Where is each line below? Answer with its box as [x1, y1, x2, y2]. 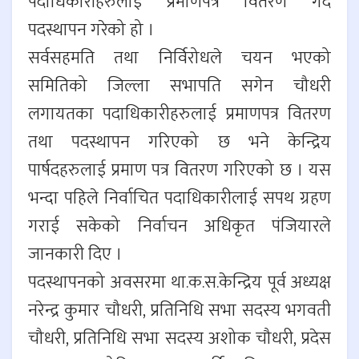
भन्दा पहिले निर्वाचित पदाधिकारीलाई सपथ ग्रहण [28, 184, 331, 214]
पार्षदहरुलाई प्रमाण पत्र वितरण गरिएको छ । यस [28, 155, 331, 186]
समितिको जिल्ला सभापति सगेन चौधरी [28, 71, 331, 102]
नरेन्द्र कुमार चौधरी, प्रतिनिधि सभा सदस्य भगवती [28, 296, 331, 326]
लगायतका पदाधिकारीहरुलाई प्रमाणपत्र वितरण [28, 99, 331, 130]
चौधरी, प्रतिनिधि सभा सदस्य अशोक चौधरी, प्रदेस [28, 324, 331, 354]
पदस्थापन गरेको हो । [28, 15, 154, 46]
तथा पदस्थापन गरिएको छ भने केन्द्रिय [28, 127, 331, 158]
